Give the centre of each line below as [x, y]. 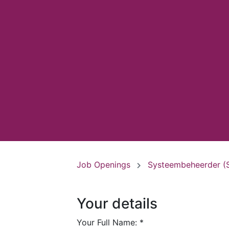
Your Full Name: [108, 222]
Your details [117, 203]
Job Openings [105, 164]
